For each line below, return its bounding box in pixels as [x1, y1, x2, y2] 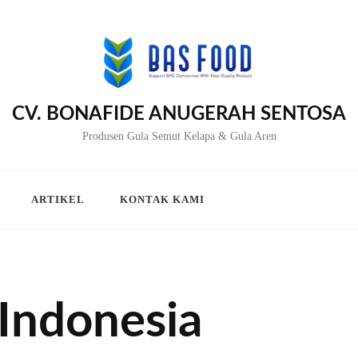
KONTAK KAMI [120, 193, 205, 206]
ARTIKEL [31, 193, 85, 206]
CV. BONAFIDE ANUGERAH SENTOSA [12, 105, 346, 125]
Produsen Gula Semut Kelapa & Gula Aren [82, 130, 276, 143]
